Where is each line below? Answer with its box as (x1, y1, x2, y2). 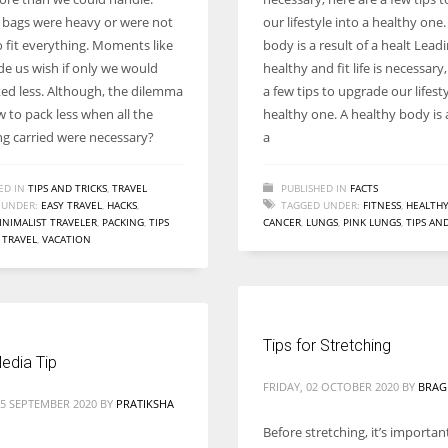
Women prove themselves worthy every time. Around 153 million (24, 10, 410, 29)
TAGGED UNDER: (281, 198, 360, 212)
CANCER (263, 215, 301, 229)
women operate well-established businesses (24, 32, 285, 51)
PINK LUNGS (343, 215, 401, 229)
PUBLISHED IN (281, 181, 347, 195)
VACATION (42, 232, 91, 246)
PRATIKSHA (116, 396, 174, 411)
